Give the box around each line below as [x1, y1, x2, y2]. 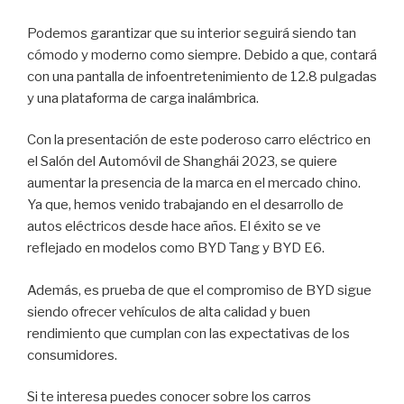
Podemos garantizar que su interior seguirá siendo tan [27, 24, 356, 41]
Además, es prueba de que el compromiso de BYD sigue [27, 281, 372, 298]
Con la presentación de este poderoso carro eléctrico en [27, 132, 371, 148]
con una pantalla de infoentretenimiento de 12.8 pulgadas [27, 68, 377, 85]
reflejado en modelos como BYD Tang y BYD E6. [27, 240, 325, 256]
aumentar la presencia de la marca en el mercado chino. [27, 175, 361, 191]
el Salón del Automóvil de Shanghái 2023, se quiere [27, 153, 337, 170]
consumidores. [27, 346, 117, 363]
